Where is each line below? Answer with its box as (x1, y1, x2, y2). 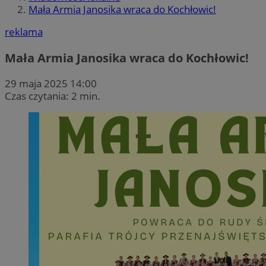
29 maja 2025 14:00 (5, 76, 97, 90)
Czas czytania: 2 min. (5, 88, 100, 103)
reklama (5, 25, 43, 39)
